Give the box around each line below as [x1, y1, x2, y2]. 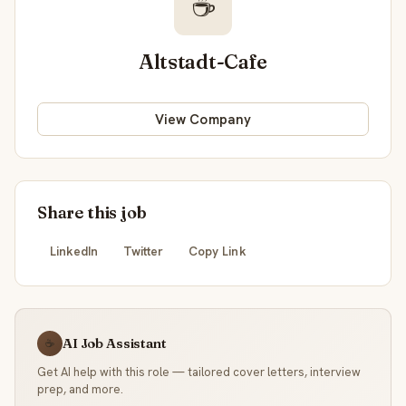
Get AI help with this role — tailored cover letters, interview [37, 364, 361, 381]
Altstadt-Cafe [139, 49, 267, 75]
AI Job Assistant [63, 334, 167, 353]
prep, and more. [37, 382, 123, 398]
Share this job [37, 202, 147, 224]
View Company [155, 110, 251, 129]
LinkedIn [49, 242, 99, 259]
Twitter [122, 242, 164, 259]
